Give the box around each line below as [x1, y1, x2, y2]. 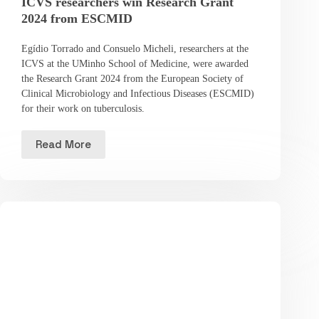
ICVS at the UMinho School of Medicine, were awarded [21, 58, 249, 69]
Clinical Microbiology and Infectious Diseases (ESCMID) [21, 88, 254, 99]
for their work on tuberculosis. [21, 103, 145, 114]
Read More [36, 137, 91, 152]
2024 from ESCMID [21, 11, 132, 26]
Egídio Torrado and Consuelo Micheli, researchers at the [21, 43, 249, 54]
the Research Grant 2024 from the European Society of [21, 73, 244, 84]
